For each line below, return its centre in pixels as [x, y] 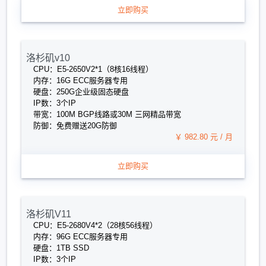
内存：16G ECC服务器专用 [80, 80]
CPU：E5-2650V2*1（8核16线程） [93, 69]
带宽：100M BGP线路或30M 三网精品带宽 [107, 114]
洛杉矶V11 [49, 214]
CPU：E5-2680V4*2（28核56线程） [95, 225]
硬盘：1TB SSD [61, 248]
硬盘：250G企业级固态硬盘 [81, 92]
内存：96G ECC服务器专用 [80, 237]
